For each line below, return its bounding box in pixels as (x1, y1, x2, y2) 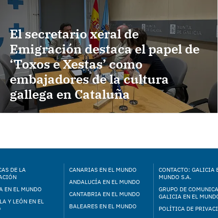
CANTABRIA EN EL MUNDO (69, 190, 141, 198)
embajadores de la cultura (10, 71, 169, 88)
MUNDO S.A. (158, 173, 191, 181)
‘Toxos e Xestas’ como (10, 55, 143, 73)
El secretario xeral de (10, 25, 139, 42)
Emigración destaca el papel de (10, 40, 200, 57)
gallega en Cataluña (10, 86, 130, 103)
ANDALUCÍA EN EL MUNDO (69, 178, 141, 185)
